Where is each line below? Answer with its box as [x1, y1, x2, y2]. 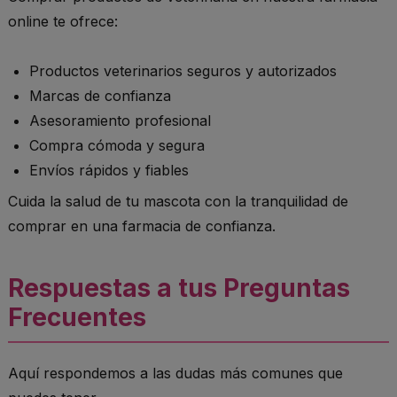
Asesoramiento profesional [29, 111, 211, 129]
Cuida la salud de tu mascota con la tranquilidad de [8, 191, 348, 210]
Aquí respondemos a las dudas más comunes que [8, 363, 343, 382]
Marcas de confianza [29, 86, 171, 105]
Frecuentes [8, 301, 146, 332]
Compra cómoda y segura [29, 136, 205, 154]
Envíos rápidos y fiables [29, 160, 189, 179]
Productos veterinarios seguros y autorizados [29, 61, 337, 80]
